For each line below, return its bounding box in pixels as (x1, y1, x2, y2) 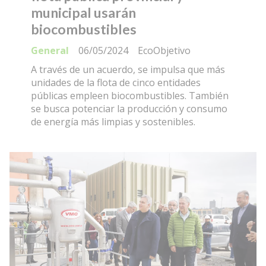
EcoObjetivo (138, 44, 191, 58)
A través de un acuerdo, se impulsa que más (31, 63, 225, 77)
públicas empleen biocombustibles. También (31, 89, 229, 103)
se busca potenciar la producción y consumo (31, 102, 227, 116)
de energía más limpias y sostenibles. (31, 115, 195, 129)
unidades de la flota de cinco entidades (31, 76, 201, 90)
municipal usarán (31, 4, 136, 21)
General (31, 44, 69, 58)
